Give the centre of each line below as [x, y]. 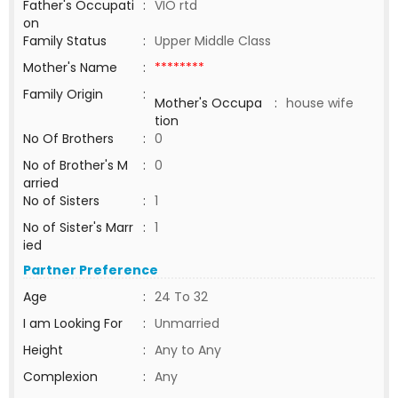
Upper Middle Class [213, 41]
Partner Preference [91, 270]
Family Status [65, 41]
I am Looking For [73, 323]
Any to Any [188, 350]
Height [43, 350]
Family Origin [63, 94]
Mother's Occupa [208, 103]
